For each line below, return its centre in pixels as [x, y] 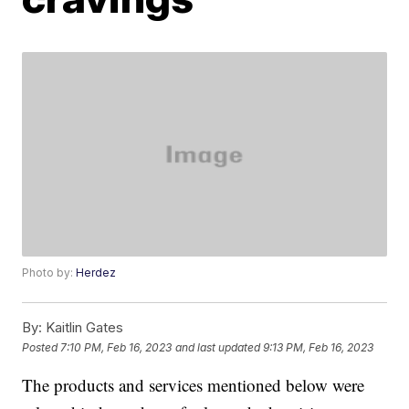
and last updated [218, 347]
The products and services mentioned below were [194, 385]
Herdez [96, 273]
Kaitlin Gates [83, 328]
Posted [42, 347]
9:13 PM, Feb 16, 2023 [319, 347]
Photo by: [49, 273]
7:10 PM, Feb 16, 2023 [116, 347]
